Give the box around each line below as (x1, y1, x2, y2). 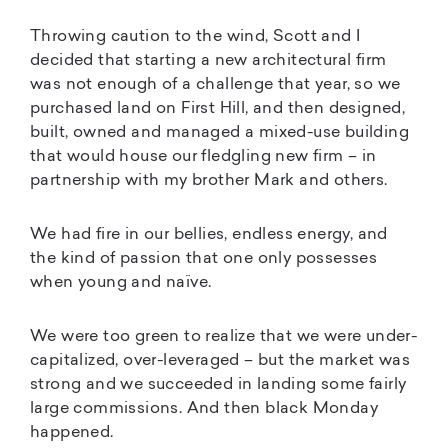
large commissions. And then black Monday (30, 400, 378, 417)
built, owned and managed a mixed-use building (30, 124, 409, 141)
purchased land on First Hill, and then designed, (30, 100, 406, 117)
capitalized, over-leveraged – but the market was (30, 352, 411, 369)
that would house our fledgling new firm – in (30, 148, 377, 165)
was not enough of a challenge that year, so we (30, 76, 401, 93)
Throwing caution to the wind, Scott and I (30, 28, 361, 45)
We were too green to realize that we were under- (30, 328, 418, 345)
